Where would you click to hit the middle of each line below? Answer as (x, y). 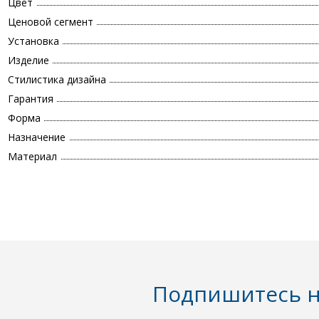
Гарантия (31, 99)
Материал (32, 157)
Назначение (37, 137)
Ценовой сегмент (51, 22)
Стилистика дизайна (57, 80)
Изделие (28, 61)
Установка (33, 41)
